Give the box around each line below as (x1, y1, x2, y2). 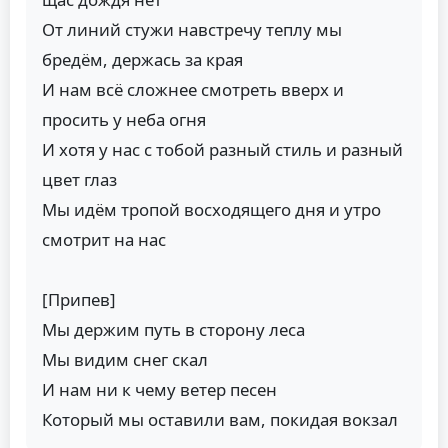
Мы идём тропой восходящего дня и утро (42, 197, 381, 221)
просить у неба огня (42, 107, 206, 131)
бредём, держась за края (42, 47, 243, 71)
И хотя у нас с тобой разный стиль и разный (42, 137, 403, 161)
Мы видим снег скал (42, 347, 208, 371)
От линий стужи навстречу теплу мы (42, 17, 342, 41)
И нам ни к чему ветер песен (42, 377, 277, 401)
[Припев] (42, 287, 116, 311)
